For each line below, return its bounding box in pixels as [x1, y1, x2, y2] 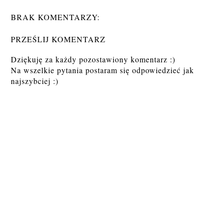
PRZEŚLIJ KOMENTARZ [11, 34, 106, 45]
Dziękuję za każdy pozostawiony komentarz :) [11, 54, 176, 65]
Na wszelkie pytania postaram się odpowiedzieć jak [11, 65, 194, 76]
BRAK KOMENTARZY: [11, 12, 100, 23]
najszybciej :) [11, 76, 59, 86]
